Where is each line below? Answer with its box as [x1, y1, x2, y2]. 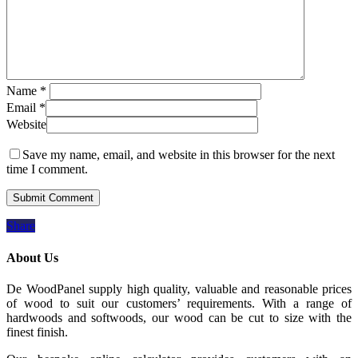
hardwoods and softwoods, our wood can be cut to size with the [6, 310, 352, 324]
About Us [6, 250, 58, 265]
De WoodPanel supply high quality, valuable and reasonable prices [6, 281, 352, 296]
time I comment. [6, 162, 88, 177]
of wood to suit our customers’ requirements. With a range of [6, 296, 352, 310]
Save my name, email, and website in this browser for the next [22, 148, 335, 162]
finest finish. [6, 324, 68, 339]
